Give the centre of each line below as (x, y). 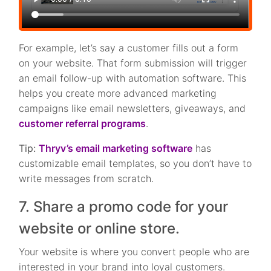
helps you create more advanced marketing (118, 93)
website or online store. (101, 229)
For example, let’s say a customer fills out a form (129, 48)
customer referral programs (83, 124)
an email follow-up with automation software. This (133, 78)
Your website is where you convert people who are (134, 252)
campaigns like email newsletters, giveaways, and (132, 109)
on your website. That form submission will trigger (133, 63)
